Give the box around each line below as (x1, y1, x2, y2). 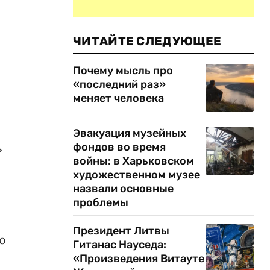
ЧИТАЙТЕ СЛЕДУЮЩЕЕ (73, 34, 222, 48)
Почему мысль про (73, 64, 173, 77)
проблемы (73, 196, 131, 209)
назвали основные (73, 182, 174, 195)
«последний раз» (73, 78, 166, 91)
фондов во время (73, 140, 166, 154)
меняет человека (73, 92, 164, 105)
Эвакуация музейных (73, 127, 186, 140)
